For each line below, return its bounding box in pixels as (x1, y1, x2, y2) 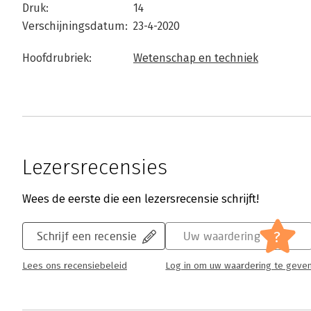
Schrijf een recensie (37, 229, 137, 243)
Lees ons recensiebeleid (22, 260, 127, 272)
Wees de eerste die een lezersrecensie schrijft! (22, 192, 259, 206)
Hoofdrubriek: (22, 51, 92, 65)
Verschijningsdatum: (22, 19, 128, 33)
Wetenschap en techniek (133, 51, 258, 65)
